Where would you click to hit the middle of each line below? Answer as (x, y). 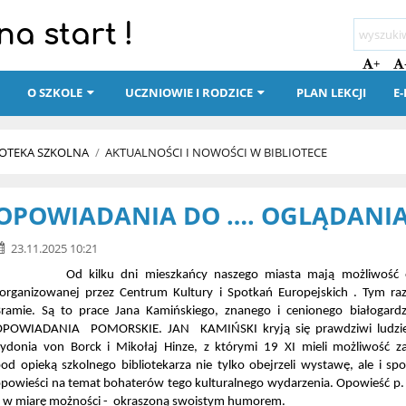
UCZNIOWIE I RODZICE (189, 92)
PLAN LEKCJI (331, 92)
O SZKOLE (55, 92)
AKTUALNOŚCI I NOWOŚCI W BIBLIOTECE (217, 153)
